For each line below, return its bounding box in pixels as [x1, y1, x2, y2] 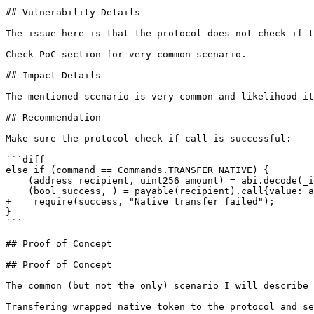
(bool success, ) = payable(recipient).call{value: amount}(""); [6, 186, 28, 196]
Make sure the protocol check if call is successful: [6, 133, 292, 144]
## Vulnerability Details [6, 7, 140, 18]
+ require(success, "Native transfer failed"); [6, 196, 275, 207]
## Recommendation [6, 112, 101, 123]
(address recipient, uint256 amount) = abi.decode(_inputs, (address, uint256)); [6, 175, 28, 186]
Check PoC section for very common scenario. [6, 49, 247, 60]
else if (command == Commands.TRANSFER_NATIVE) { [6, 165, 269, 175]
